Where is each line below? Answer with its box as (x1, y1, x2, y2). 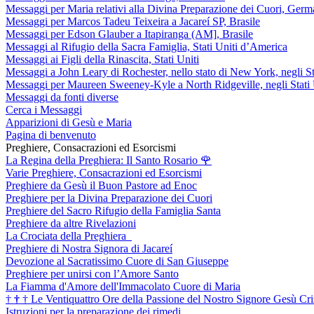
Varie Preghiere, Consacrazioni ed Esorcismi (6, 166, 202, 179)
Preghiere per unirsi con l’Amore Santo (6, 267, 179, 280)
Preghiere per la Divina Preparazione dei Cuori (6, 191, 212, 204)
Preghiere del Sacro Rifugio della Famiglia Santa (6, 204, 221, 217)
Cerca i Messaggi (6, 103, 82, 116)
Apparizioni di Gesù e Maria (6, 116, 132, 128)
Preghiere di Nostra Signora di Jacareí (6, 242, 172, 254)
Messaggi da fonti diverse (6, 90, 118, 103)
